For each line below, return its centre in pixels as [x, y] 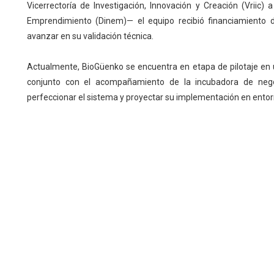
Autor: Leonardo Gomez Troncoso [92, 128]
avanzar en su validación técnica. [90, 36]
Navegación [153, 254]
